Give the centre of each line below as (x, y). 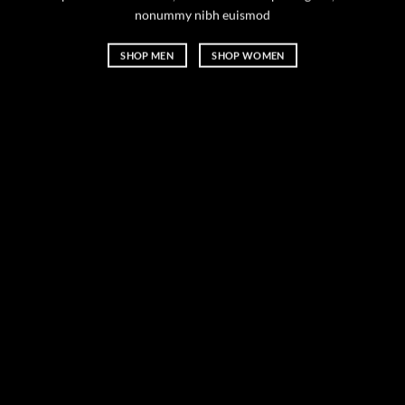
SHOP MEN (147, 55)
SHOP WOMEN (248, 55)
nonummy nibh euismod (202, 14)
